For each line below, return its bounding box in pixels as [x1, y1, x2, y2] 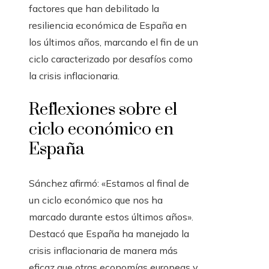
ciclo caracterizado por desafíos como [29, 53, 193, 65]
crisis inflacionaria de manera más [29, 244, 178, 257]
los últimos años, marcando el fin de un [29, 36, 198, 49]
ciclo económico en [29, 119, 174, 141]
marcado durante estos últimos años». [29, 211, 193, 223]
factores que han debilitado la [29, 2, 159, 15]
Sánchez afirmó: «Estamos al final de [29, 177, 189, 190]
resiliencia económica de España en [29, 19, 187, 32]
